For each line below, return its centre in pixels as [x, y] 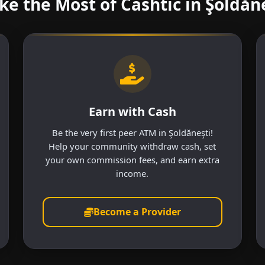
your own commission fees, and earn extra [132, 159]
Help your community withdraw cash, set [132, 146]
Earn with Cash [132, 111]
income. [132, 173]
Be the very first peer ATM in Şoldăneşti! [132, 132]
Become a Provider [137, 212]
